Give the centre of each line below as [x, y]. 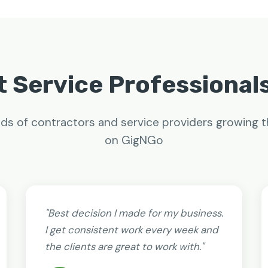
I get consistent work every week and [131, 230]
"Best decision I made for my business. [134, 213]
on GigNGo [134, 140]
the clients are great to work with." [124, 246]
